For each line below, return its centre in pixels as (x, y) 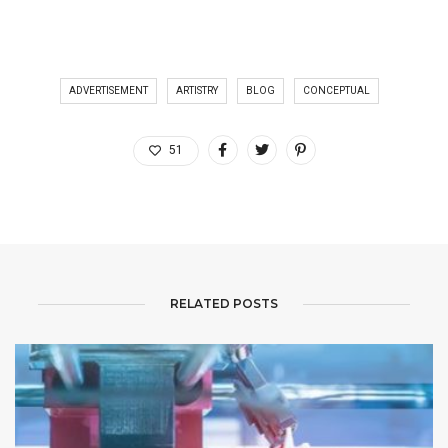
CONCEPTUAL (336, 91)
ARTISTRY (196, 91)
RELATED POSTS (224, 304)
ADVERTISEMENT (108, 91)
